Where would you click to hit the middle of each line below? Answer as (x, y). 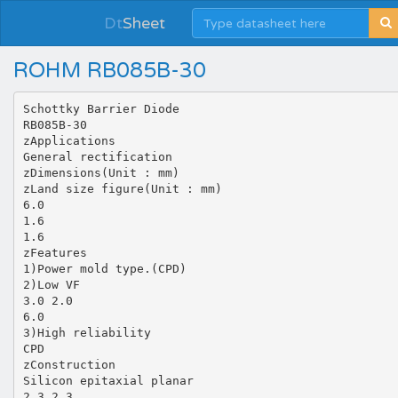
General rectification (97, 156)
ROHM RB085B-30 (110, 71)
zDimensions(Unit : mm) (101, 172)
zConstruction (69, 364)
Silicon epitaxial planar (108, 380)
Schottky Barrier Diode (101, 108)
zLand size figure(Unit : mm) (122, 188)
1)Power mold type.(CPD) (104, 268)
